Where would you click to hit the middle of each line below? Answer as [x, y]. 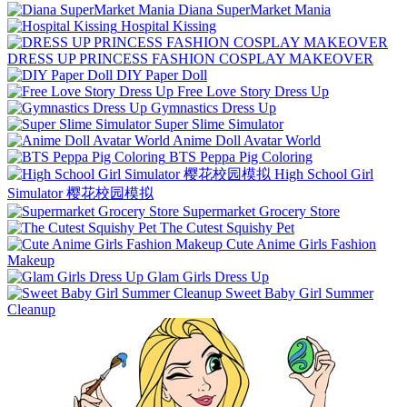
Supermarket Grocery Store [261, 211]
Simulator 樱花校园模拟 [80, 193]
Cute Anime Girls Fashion [301, 243]
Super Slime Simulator [219, 124]
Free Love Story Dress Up [253, 91]
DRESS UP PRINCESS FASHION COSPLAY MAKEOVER [190, 58]
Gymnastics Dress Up [213, 107]
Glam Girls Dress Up [208, 276]
